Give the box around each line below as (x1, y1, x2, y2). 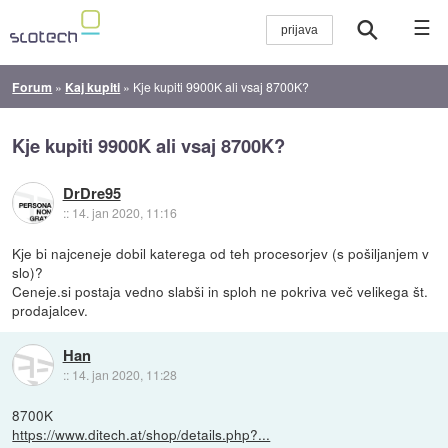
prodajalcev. (12, 299, 89, 320)
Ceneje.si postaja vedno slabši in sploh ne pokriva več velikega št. (12, 280, 429, 301)
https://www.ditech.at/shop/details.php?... (12, 423, 271, 444)
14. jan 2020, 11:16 (71, 204, 177, 222)
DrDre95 (62, 182, 121, 205)
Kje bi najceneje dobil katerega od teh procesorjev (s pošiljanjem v (12, 242, 430, 263)
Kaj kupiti (65, 77, 121, 96)
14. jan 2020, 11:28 (71, 366, 177, 384)
